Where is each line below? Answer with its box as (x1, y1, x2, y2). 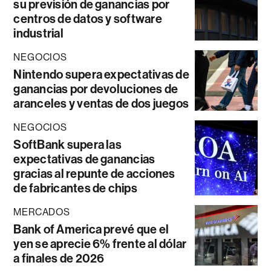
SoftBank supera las (13, 137, 122, 152)
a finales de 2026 (13, 250, 105, 266)
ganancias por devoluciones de (13, 81, 178, 96)
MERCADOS (13, 206, 70, 218)
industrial (13, 25, 64, 41)
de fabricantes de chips (13, 180, 137, 195)
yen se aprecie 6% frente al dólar (13, 236, 187, 251)
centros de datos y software (13, 11, 162, 26)
